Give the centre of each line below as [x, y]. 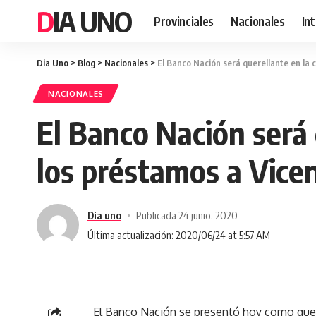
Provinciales [184, 21]
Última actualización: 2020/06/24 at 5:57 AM [179, 235]
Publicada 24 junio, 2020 [187, 215]
